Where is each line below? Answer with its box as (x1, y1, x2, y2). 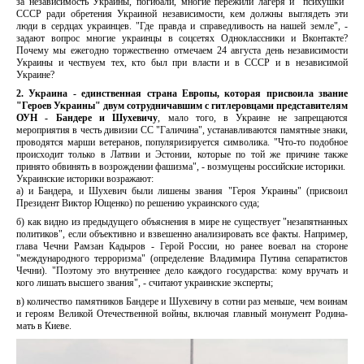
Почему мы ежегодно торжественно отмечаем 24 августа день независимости (16, 45, 348, 57)
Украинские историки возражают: (16, 173, 154, 185)
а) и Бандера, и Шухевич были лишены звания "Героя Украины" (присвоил (16, 185, 348, 197)
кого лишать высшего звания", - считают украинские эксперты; (16, 277, 273, 289)
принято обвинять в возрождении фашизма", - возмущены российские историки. (16, 161, 345, 173)
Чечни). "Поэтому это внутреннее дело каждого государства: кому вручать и (16, 265, 348, 277)
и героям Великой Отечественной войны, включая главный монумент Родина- (16, 308, 348, 320)
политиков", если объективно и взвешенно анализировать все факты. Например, (16, 228, 348, 240)
